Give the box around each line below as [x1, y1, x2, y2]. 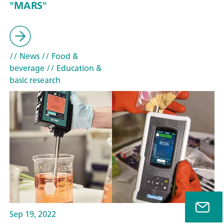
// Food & [39, 49, 78, 63]
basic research [9, 73, 60, 87]
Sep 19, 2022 [9, 207, 56, 221]
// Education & [44, 61, 101, 75]
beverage [9, 61, 44, 75]
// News [9, 49, 39, 63]
